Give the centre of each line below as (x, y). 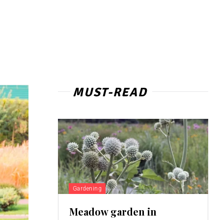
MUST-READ (110, 92)
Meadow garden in (113, 212)
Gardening (87, 189)
